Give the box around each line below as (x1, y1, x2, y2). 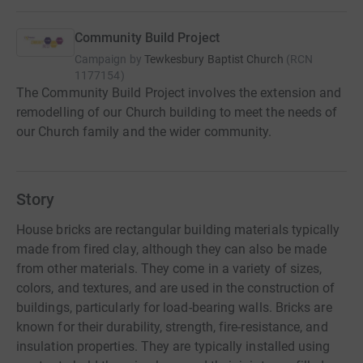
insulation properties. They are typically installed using (16, 339, 331, 354)
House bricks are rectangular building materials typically (16, 222, 340, 237)
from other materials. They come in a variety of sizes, (16, 261, 322, 276)
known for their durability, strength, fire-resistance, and (16, 319, 328, 335)
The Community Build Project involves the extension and (16, 85, 342, 100)
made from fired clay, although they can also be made (16, 241, 327, 257)
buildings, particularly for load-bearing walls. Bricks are (16, 300, 332, 315)
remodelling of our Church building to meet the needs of (16, 105, 338, 120)
